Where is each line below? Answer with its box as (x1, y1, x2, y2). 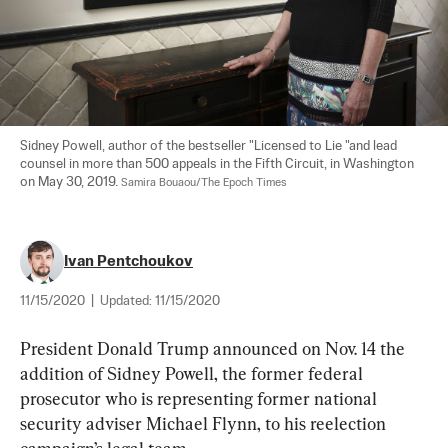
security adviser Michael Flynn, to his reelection (20, 412, 390, 434)
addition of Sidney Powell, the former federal (20, 362, 367, 384)
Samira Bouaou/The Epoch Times (121, 176, 287, 189)
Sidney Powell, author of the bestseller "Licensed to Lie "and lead (20, 139, 400, 153)
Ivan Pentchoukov (64, 253, 193, 269)
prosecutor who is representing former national (20, 387, 381, 409)
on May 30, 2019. (20, 175, 121, 189)
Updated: (100, 294, 155, 308)
